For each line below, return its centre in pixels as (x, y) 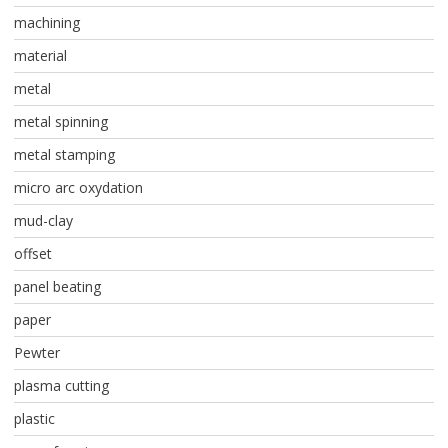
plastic (34, 419)
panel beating (57, 287)
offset (32, 254)
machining (46, 23)
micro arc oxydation (78, 188)
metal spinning (60, 122)
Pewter (36, 353)
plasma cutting (61, 386)
